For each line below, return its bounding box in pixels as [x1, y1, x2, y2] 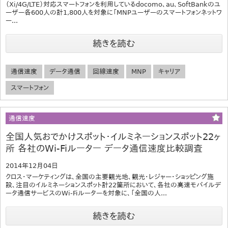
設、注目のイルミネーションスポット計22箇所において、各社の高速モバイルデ [6, 181, 221, 189]
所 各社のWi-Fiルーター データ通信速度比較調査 [6, 142, 203, 154]
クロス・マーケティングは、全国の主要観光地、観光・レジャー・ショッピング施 [6, 173, 214, 181]
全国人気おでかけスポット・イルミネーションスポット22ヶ [6, 131, 220, 142]
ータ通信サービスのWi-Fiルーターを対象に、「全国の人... [6, 189, 167, 197]
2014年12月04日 [6, 161, 58, 169]
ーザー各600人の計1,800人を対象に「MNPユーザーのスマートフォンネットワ [6, 8, 222, 16]
